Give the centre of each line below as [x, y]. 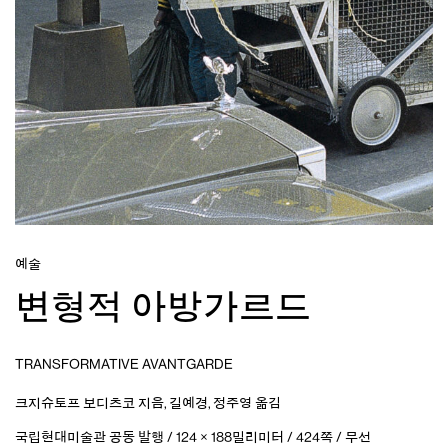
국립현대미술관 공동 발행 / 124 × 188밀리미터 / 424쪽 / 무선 [193, 436]
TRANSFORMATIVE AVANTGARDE [124, 363]
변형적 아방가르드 [163, 306]
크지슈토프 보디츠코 [75, 402]
